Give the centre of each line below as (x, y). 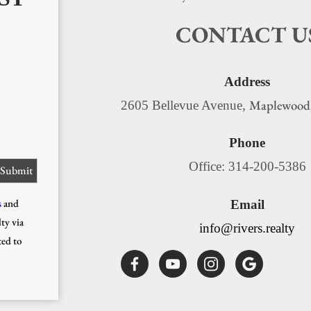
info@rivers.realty (247, 228)
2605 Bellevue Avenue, (185, 105)
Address (247, 81)
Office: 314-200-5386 (247, 167)
